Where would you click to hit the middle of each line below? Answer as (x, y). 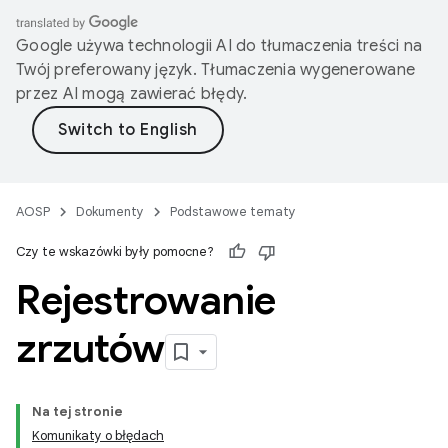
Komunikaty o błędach (98, 435)
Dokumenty (110, 211)
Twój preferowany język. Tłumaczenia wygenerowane (215, 70)
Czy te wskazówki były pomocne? (115, 251)
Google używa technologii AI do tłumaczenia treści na (219, 46)
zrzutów (90, 348)
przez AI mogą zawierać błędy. (132, 94)
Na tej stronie (77, 411)
